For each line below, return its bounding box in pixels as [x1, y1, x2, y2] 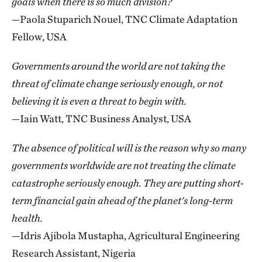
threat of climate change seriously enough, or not [12, 77, 223, 89]
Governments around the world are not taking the [12, 59, 225, 72]
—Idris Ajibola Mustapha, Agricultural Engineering [12, 229, 240, 242]
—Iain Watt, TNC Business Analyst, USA [12, 112, 191, 125]
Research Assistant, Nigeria [12, 246, 136, 259]
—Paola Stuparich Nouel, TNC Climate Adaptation [12, 12, 237, 25]
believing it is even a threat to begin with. [12, 94, 187, 107]
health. [12, 211, 43, 224]
